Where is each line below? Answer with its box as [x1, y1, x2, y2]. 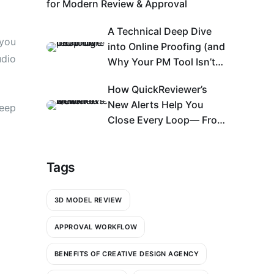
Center [108, 144, 139, 157]
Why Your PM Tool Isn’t [108, 56, 215, 68]
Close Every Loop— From [108, 114, 226, 127]
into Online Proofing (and [108, 40, 225, 53]
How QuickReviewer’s [108, 83, 207, 96]
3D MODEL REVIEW [54, 195, 122, 204]
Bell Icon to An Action [108, 129, 207, 142]
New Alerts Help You [108, 98, 204, 111]
